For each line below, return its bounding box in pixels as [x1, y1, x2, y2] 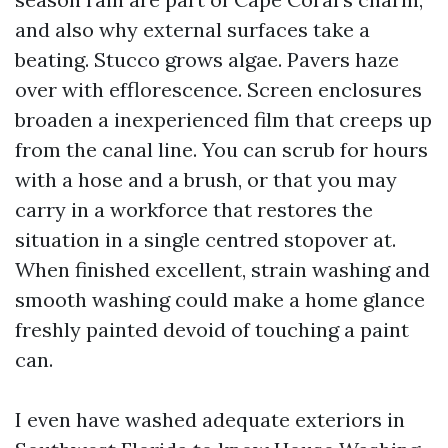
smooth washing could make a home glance [15, 287, 425, 312]
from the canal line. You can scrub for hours [15, 137, 428, 162]
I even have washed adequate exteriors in [15, 407, 405, 432]
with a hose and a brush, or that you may [15, 167, 397, 192]
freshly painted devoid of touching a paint [15, 317, 409, 342]
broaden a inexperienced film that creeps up [15, 107, 432, 132]
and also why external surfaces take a [15, 17, 370, 42]
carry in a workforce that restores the [15, 197, 373, 222]
